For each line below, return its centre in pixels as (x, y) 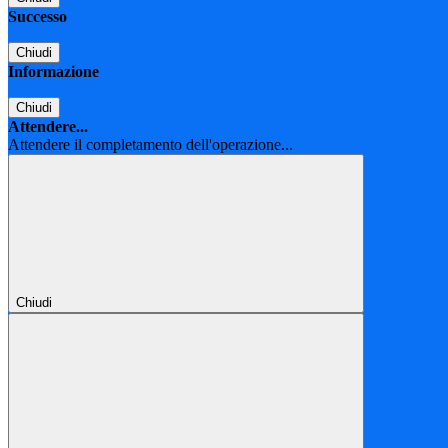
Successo (37, 17)
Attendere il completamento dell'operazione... (150, 145)
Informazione (53, 72)
